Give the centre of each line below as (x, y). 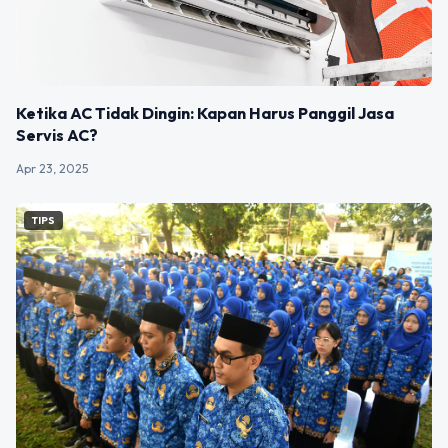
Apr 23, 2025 (52, 169)
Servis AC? (57, 135)
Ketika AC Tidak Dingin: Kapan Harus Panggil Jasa (205, 113)
